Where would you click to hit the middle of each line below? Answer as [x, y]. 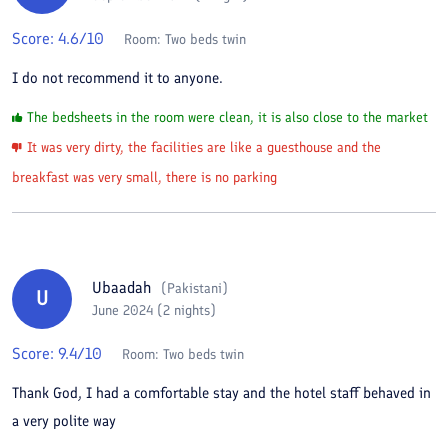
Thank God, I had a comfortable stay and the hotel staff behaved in [221, 392]
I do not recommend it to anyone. [117, 77]
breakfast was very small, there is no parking [144, 177]
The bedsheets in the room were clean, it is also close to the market [227, 117]
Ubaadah [121, 287]
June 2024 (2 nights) [154, 310]
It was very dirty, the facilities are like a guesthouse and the [204, 147]
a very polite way [64, 420]
